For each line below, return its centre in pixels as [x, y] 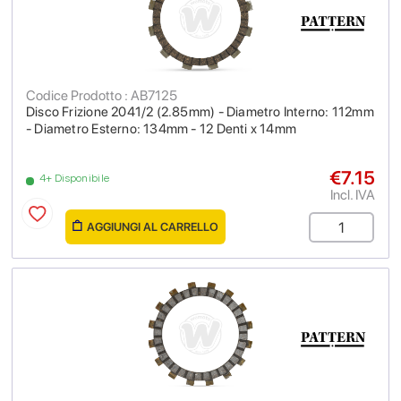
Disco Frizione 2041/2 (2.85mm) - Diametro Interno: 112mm [200, 112]
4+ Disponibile [75, 178]
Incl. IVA [352, 195]
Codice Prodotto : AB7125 [102, 95]
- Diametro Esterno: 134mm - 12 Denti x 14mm [162, 129]
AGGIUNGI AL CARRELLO [153, 227]
